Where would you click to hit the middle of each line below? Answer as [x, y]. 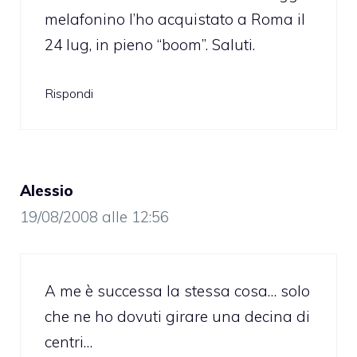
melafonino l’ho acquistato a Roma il [175, 19]
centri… [69, 341]
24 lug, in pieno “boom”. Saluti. [150, 44]
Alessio [47, 191]
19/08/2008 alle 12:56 [94, 217]
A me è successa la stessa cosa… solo [177, 290]
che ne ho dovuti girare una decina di [177, 316]
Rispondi [69, 94]
